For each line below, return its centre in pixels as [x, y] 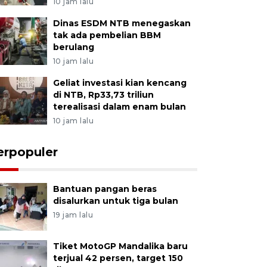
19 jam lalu [73, 215]
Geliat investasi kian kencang [119, 83]
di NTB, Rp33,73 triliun [103, 95]
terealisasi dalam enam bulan [119, 107]
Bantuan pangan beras [105, 189]
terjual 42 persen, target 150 [118, 258]
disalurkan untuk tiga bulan [115, 201]
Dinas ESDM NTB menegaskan [122, 23]
